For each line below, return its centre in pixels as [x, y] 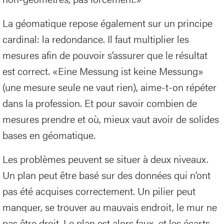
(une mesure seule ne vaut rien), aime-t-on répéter [109, 87]
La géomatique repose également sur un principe [107, 23]
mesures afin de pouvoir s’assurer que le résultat [105, 55]
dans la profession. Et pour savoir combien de [100, 103]
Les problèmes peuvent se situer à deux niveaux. [105, 159]
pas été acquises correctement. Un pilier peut [99, 191]
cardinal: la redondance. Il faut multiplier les [96, 39]
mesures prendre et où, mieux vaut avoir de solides [111, 119]
